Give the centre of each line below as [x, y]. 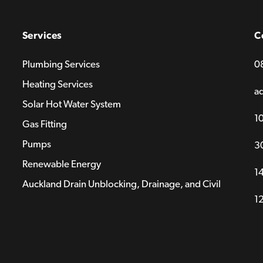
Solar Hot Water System [71, 104]
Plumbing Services [61, 64]
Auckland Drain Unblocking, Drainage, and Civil [121, 184]
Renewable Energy [61, 164]
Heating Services [57, 84]
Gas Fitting [44, 124]
